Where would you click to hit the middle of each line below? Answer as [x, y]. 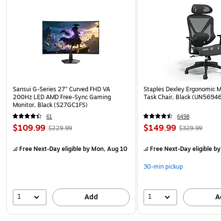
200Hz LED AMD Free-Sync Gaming [62, 97]
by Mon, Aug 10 [104, 149]
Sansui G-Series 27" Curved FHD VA [61, 89]
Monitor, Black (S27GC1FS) [50, 105]
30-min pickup [164, 166]
